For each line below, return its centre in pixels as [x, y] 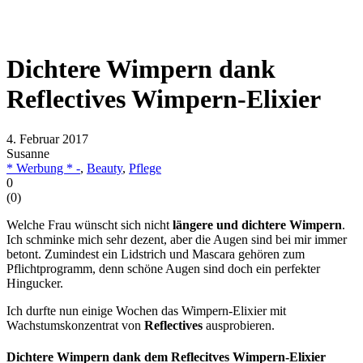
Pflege [145, 168]
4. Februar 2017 [47, 139]
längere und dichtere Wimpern [257, 224]
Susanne [28, 153]
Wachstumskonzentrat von [75, 325]
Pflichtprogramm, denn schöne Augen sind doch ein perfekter [163, 268]
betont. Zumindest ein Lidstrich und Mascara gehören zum [156, 254]
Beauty [105, 168]
